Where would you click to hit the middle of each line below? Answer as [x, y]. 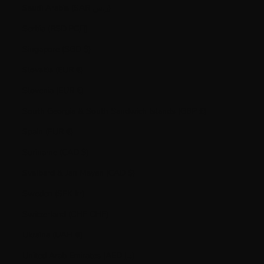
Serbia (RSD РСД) [78, 29]
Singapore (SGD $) [87, 49]
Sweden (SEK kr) [79, 194]
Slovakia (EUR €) [79, 70]
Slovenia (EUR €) [80, 90]
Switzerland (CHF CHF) [99, 214]
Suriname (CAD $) [85, 152]
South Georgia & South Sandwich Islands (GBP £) [202, 111]
